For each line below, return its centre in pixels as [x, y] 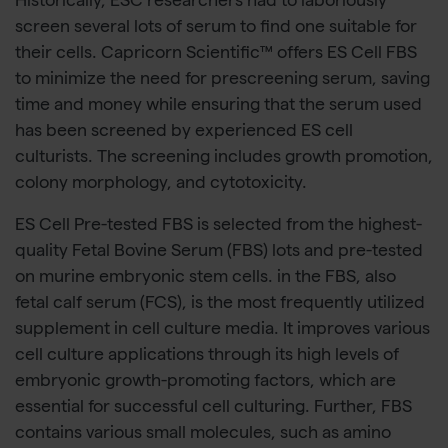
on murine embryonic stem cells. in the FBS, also [205, 279]
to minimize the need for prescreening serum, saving [222, 81]
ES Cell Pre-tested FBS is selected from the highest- [218, 227]
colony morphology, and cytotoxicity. [161, 185]
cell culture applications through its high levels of [207, 357]
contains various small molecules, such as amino [203, 435]
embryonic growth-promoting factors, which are [205, 383]
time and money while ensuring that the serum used [218, 107]
